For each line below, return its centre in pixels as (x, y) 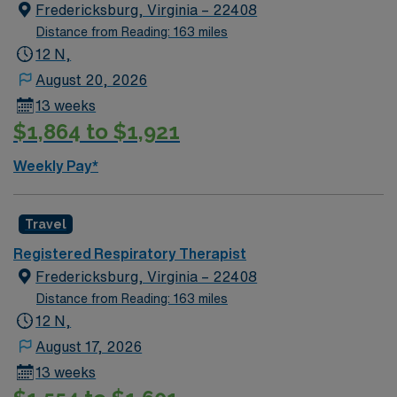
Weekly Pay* (56, 165)
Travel (46, 224)
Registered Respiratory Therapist (130, 253)
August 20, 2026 (92, 80)
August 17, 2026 (89, 346)
